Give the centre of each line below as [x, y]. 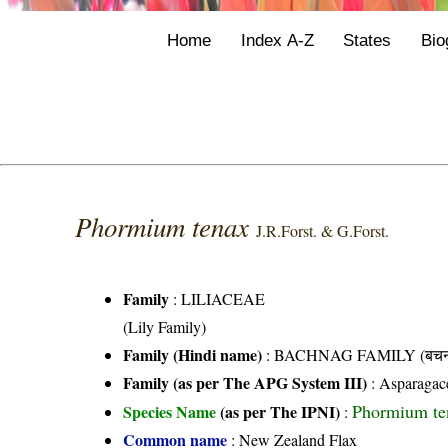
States [367, 39]
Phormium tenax [166, 226]
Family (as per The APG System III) [245, 383]
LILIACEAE [223, 299]
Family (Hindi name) [193, 355]
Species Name [172, 412]
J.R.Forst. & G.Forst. [323, 231]
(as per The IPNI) [280, 412]
